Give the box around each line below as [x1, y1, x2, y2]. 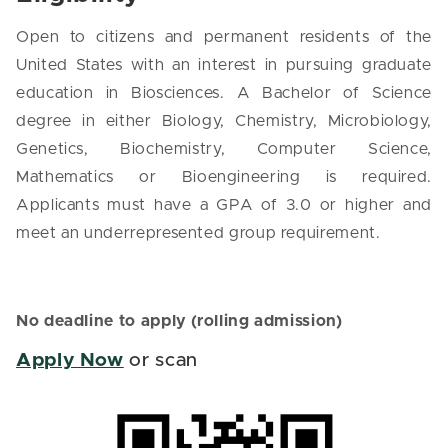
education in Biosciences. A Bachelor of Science [16, 84, 432, 101]
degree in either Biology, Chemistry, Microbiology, [16, 112, 432, 129]
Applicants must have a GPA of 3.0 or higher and [16, 196, 432, 213]
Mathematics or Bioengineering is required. [16, 168, 432, 185]
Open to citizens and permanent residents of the [16, 28, 432, 45]
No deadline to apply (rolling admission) [16, 312, 343, 329]
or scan [123, 350, 198, 370]
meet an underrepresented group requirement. [16, 224, 381, 241]
